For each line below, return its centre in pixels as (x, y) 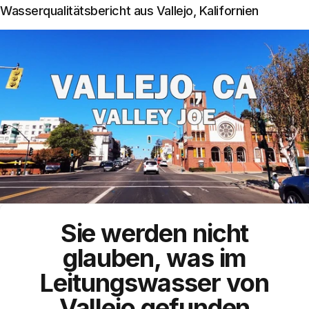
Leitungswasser (133, 282)
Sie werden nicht (154, 233)
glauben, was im (154, 258)
